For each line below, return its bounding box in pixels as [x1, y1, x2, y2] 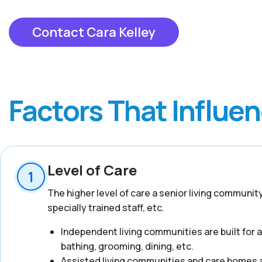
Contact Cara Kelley [32, 23, 156, 41]
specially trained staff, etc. [47, 201, 164, 214]
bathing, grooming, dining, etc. [60, 240, 194, 253]
